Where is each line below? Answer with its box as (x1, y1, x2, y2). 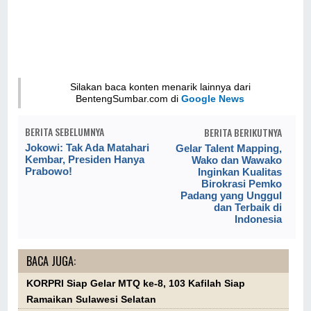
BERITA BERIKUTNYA (203, 125, 282, 140)
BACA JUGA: (26, 253, 76, 270)
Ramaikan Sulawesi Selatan (26, 294, 157, 305)
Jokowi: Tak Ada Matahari (25, 142, 150, 154)
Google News (181, 93, 245, 105)
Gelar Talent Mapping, (175, 142, 282, 155)
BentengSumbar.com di (76, 93, 182, 105)
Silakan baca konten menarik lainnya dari (69, 81, 251, 93)
